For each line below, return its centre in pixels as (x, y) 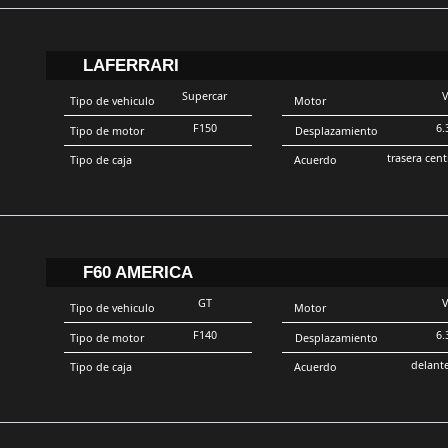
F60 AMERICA (137, 271)
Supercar (205, 95)
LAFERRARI (130, 64)
